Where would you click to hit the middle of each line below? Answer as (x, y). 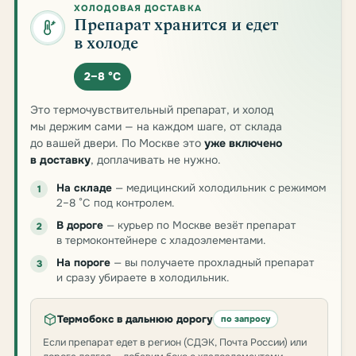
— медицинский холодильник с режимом (219, 188)
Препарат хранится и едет (176, 25)
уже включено (243, 143)
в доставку (60, 160)
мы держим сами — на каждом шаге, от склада (156, 126)
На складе (84, 188)
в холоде (106, 44)
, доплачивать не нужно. (156, 160)
